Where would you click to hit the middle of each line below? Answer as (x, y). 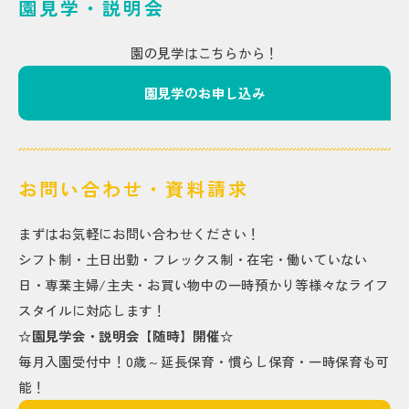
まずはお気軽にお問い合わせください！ (139, 233)
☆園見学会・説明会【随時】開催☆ (126, 336)
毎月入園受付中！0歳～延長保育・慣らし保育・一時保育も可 (204, 361)
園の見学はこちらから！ (204, 52)
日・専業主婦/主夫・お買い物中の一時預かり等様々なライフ (204, 284)
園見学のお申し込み (204, 93)
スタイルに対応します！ (92, 310)
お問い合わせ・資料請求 (134, 189)
